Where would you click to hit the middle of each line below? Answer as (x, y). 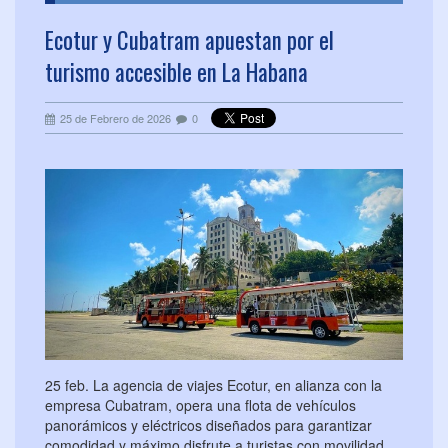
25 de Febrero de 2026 (115, 118)
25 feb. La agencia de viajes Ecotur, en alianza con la (213, 385)
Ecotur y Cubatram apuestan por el (189, 40)
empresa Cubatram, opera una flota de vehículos (200, 405)
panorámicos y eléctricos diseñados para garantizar (208, 425)
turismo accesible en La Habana (176, 72)
